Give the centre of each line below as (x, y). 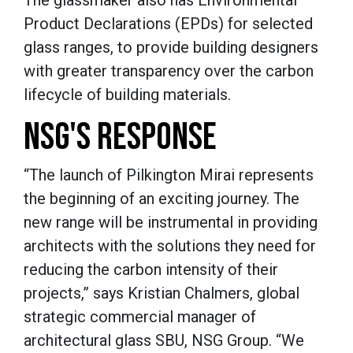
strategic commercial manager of (140, 317)
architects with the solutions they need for (170, 246)
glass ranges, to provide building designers (171, 48)
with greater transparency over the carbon (169, 71)
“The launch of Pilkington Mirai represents (169, 175)
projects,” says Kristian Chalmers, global (162, 294)
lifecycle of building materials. (127, 95)
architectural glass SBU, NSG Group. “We (164, 341)
